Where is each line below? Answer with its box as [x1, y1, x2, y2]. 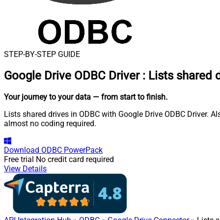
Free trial [4, 154, 34, 164]
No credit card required [36, 154, 114, 164]
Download [4, 145, 39, 155]
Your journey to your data [4, 92, 91, 102]
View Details [4, 164, 47, 173]
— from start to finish [93, 92, 165, 102]
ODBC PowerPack [41, 145, 103, 155]
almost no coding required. [4, 118, 96, 128]
